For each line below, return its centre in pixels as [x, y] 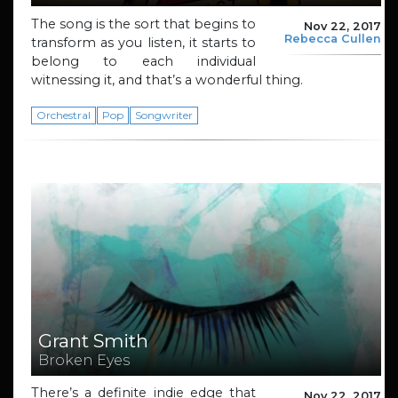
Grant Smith [93, 340]
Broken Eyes [84, 360]
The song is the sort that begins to [143, 24]
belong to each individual [143, 61]
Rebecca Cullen [333, 39]
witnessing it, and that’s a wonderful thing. [167, 80]
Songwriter [164, 115]
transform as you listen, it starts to [143, 42]
